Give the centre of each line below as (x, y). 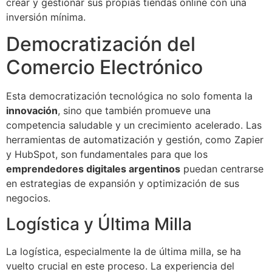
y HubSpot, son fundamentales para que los (107, 155)
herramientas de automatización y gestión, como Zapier (135, 140)
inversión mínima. (46, 17)
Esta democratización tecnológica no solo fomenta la (129, 96)
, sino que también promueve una (134, 111)
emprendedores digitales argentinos (93, 169)
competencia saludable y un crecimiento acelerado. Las (134, 125)
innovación (32, 111)
